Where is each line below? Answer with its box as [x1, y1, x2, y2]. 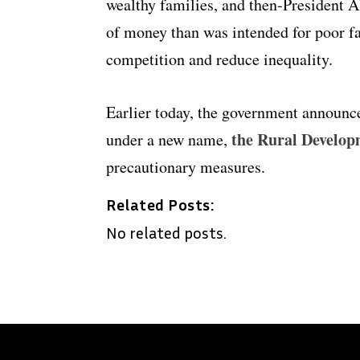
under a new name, [106, 129, 227, 151]
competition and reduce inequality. [106, 48, 333, 71]
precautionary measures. [106, 156, 265, 178]
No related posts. [106, 223, 227, 243]
